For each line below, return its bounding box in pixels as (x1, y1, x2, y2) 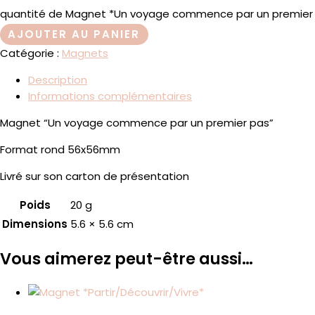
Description (28, 72, 87, 87)
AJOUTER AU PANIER (8, 27, 141, 42)
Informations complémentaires (28, 88, 192, 103)
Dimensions (2, 216, 67, 231)
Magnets (62, 45, 108, 60)
